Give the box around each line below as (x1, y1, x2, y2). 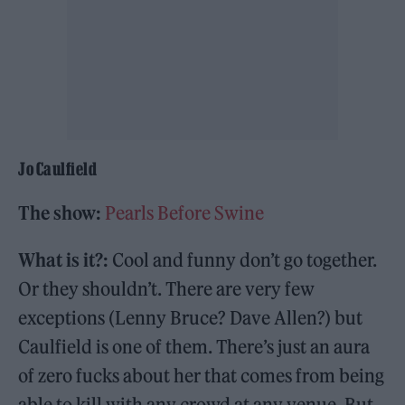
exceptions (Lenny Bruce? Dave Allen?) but (18, 306, 363, 330)
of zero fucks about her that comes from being (18, 364, 385, 388)
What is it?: (18, 249, 109, 272)
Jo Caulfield (18, 159, 97, 180)
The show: (18, 202, 106, 225)
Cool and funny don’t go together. (108, 249, 378, 272)
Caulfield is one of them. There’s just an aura (18, 335, 371, 359)
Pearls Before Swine (105, 202, 265, 225)
